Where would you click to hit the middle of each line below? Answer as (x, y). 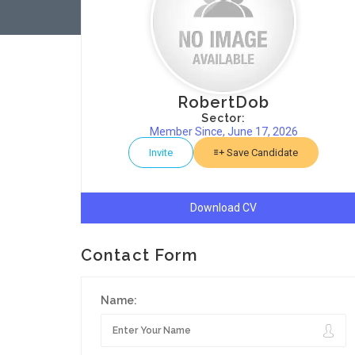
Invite (161, 153)
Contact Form (140, 255)
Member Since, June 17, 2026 (223, 132)
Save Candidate (261, 153)
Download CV (223, 208)
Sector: (223, 118)
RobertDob (223, 102)
